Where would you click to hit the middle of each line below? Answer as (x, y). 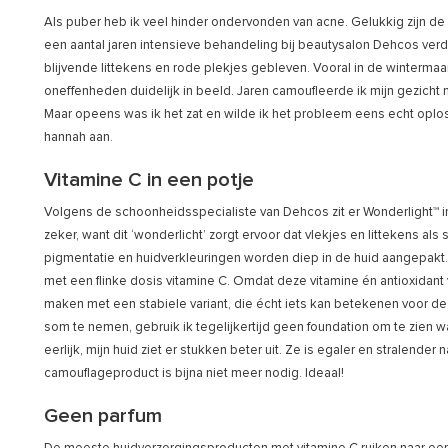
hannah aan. (78, 137)
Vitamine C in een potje (149, 179)
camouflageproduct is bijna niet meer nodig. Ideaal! (194, 373)
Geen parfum (103, 415)
